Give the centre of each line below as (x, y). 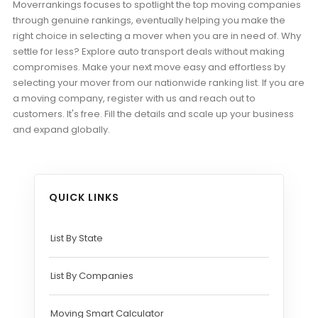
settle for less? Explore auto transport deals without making (149, 51)
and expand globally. (61, 129)
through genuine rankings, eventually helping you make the (149, 20)
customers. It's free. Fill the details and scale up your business (153, 114)
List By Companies (92, 275)
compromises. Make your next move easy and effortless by (149, 67)
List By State (77, 238)
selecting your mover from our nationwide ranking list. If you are (159, 82)
